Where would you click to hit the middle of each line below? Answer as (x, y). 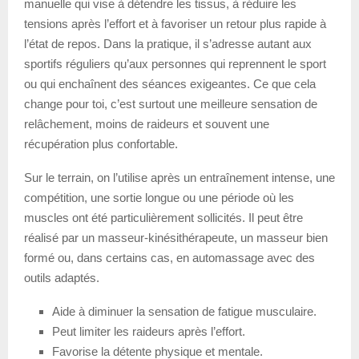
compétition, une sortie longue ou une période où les (159, 197)
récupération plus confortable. (101, 143)
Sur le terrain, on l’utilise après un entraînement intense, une (179, 177)
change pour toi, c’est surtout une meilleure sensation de (171, 103)
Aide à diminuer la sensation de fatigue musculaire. (184, 311)
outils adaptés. (62, 277)
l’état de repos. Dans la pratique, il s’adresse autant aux (168, 43)
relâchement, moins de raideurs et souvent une (147, 123)
